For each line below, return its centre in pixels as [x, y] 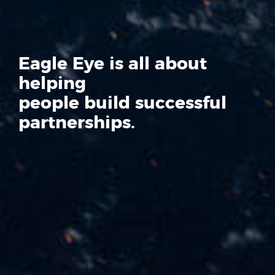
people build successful [122, 103]
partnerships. [77, 123]
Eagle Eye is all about [113, 64]
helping [52, 84]
